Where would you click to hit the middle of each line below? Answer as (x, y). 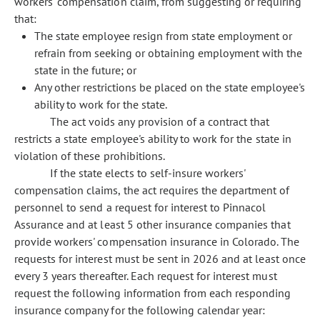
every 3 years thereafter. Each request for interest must (146, 276)
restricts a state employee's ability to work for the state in (153, 139)
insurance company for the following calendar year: (140, 310)
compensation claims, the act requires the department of (152, 190)
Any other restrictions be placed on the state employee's (170, 87)
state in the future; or (85, 70)
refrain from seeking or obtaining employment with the (168, 53)
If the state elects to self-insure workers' (148, 173)
